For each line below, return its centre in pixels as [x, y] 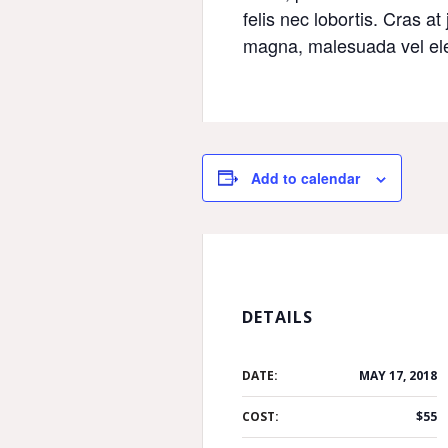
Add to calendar [305, 177]
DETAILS [278, 316]
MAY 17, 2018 [398, 375]
